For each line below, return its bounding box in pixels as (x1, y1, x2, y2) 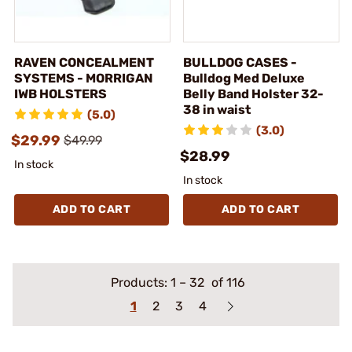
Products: (111, 274, 170, 290)
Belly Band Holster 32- (183, 86, 324, 101)
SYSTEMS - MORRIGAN (14, 70, 153, 86)
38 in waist (183, 101, 251, 117)
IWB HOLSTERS (14, 86, 107, 101)
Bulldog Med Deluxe (183, 70, 305, 86)
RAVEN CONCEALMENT (14, 54, 154, 70)
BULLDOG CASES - (183, 54, 297, 70)
